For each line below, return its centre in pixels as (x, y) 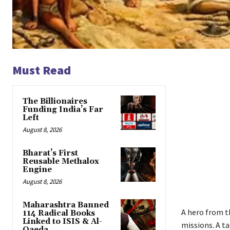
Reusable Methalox (61, 161)
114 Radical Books (59, 213)
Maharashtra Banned (66, 205)
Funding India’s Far (63, 109)
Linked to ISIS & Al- (62, 221)
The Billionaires (55, 101)
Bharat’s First (50, 153)
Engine (37, 169)
